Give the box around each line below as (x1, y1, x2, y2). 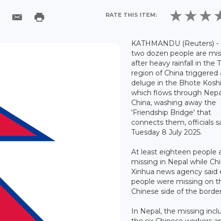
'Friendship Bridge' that (131, 108, 212, 117)
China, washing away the (131, 98, 217, 107)
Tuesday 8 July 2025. (131, 127, 204, 137)
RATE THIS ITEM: (106, 11, 157, 19)
